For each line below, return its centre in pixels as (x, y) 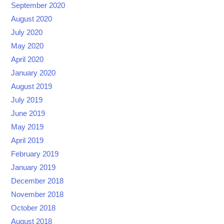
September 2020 (38, 6)
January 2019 (33, 168)
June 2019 (28, 114)
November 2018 (37, 195)
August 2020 (32, 19)
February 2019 (35, 154)
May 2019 (27, 127)
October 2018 (33, 208)
